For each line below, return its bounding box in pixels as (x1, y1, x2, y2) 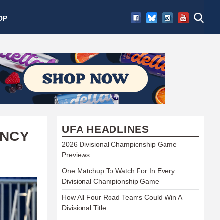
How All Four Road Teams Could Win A (62, 193, 182, 201)
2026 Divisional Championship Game (62, 140, 177, 148)
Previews (62, 150, 90, 159)
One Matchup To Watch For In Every (62, 166, 175, 175)
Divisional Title (62, 203, 106, 212)
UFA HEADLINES (62, 123, 149, 135)
